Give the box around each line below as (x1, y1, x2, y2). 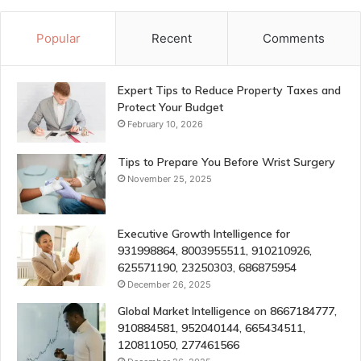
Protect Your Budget (118, 100, 223, 115)
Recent (151, 31, 192, 47)
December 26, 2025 (127, 279, 211, 291)
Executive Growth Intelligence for (118, 226, 290, 242)
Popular (35, 31, 81, 47)
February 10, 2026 (127, 118, 203, 131)
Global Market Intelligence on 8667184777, (118, 304, 337, 319)
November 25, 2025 (127, 173, 212, 185)
